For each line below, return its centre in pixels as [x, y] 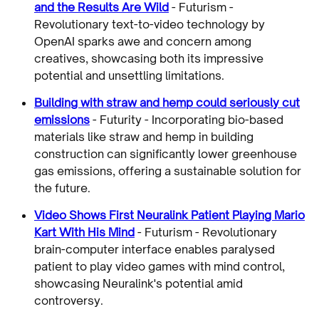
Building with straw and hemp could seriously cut [167, 102]
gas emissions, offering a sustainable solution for [168, 171]
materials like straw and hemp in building [144, 136]
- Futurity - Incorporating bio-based [187, 119]
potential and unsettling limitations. [129, 75]
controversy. [69, 300]
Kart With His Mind [84, 232]
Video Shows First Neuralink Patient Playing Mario [169, 215]
